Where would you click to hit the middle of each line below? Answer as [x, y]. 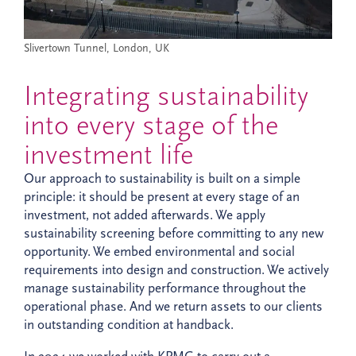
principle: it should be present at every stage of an [162, 197]
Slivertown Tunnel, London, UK [97, 48]
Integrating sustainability [166, 96]
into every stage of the [151, 126]
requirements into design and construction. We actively [176, 270]
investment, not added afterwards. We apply [145, 215]
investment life [108, 155]
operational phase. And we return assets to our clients [173, 307]
